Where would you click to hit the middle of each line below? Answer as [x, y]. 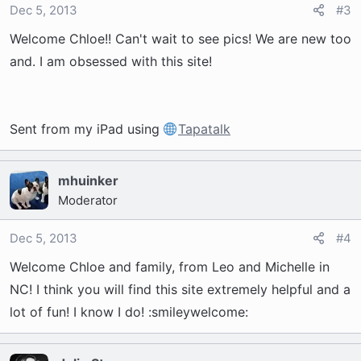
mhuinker [88, 180]
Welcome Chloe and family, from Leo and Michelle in [170, 267]
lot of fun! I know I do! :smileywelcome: [129, 312]
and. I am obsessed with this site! [111, 61]
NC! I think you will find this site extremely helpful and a [180, 289]
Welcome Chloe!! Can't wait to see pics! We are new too [180, 39]
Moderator [88, 200]
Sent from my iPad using [87, 129]
